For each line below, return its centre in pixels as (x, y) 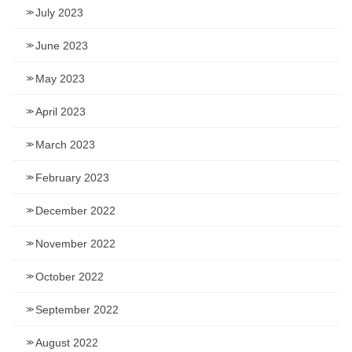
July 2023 (59, 13)
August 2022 (67, 343)
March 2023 (65, 145)
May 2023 (60, 79)
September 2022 (77, 310)
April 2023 (60, 112)
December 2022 (75, 211)
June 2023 (62, 46)
